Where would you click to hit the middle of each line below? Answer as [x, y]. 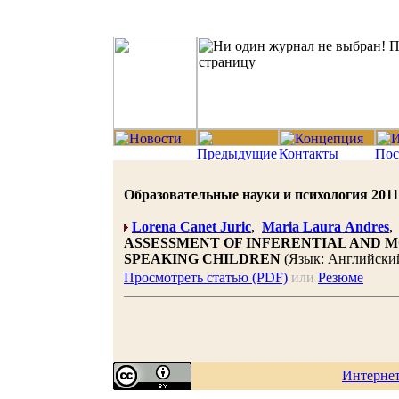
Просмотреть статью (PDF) [206, 277]
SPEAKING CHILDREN [202, 259]
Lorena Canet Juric [191, 227]
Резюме [341, 277]
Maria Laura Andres [326, 227]
